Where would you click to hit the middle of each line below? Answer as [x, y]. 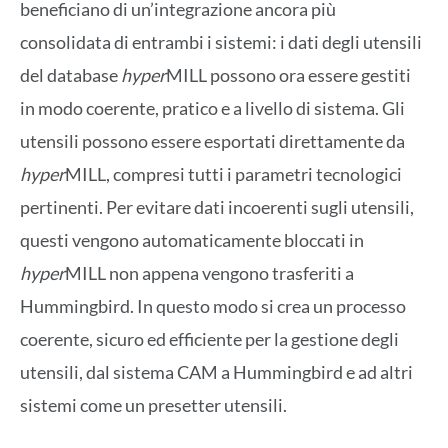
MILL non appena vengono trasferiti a [209, 272]
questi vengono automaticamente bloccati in [192, 239]
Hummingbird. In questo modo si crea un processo [213, 305]
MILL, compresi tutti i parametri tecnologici [233, 173]
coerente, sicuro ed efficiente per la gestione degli [209, 338]
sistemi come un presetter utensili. [153, 404]
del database [70, 74]
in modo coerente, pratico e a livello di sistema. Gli [212, 107]
